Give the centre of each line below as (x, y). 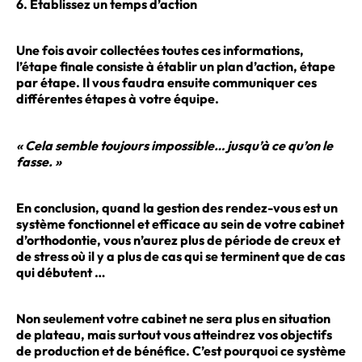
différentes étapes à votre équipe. (118, 99)
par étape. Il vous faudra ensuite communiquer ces (166, 83)
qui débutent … (61, 272)
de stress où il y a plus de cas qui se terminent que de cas (181, 256)
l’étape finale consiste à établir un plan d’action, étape (176, 67)
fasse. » (39, 161)
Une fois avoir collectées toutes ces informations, (160, 51)
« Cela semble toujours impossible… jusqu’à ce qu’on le (175, 145)
